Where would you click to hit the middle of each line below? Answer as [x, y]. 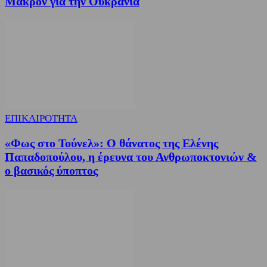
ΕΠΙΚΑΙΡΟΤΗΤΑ [41, 119]
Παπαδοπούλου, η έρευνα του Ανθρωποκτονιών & [131, 156]
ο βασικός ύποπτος [51, 170]
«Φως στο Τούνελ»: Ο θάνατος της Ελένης [111, 143]
